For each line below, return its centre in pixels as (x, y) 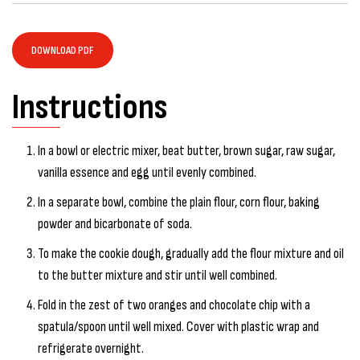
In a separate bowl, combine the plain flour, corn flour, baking (179, 202)
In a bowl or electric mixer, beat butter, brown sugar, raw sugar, (186, 150)
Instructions (90, 107)
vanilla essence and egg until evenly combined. (147, 172)
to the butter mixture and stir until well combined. (157, 275)
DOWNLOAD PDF (63, 50)
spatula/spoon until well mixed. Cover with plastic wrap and (178, 326)
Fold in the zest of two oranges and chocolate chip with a (174, 305)
